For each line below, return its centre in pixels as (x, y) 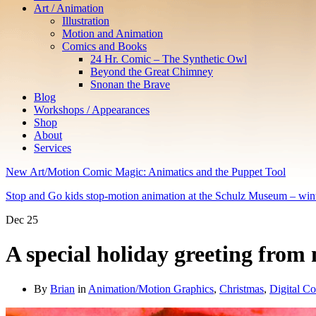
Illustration (86, 21)
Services (53, 148)
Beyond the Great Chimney (152, 72)
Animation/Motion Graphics (151, 288)
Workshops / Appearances (92, 110)
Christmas (242, 288)
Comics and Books (104, 46)
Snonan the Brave (130, 84)
